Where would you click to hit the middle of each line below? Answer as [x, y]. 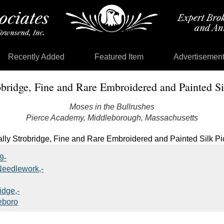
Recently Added [36, 56]
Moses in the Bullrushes [112, 107]
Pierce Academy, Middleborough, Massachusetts [112, 118]
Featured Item [119, 56]
